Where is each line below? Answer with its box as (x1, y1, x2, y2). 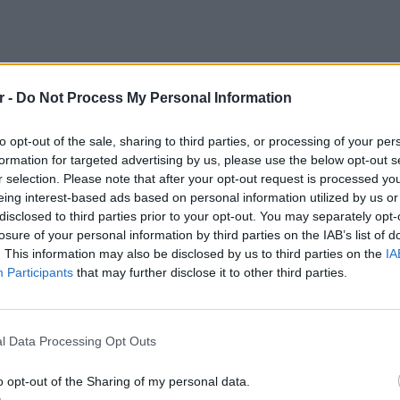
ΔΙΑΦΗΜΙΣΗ (27, 333, 79, 346)
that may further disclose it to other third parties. (73, 264, 347, 279)
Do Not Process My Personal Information (16, 89, 292, 105)
